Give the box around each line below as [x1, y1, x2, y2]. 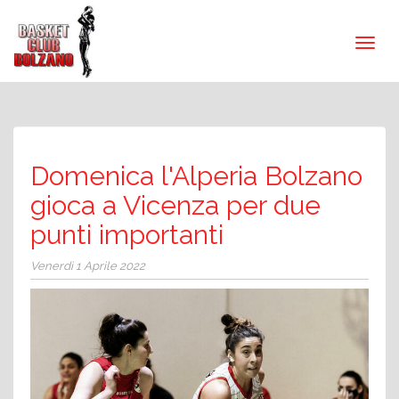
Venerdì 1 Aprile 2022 [30, 259, 145, 273]
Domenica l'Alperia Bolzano [30, 160, 362, 191]
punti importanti [30, 219, 224, 250]
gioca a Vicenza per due [30, 190, 321, 221]
